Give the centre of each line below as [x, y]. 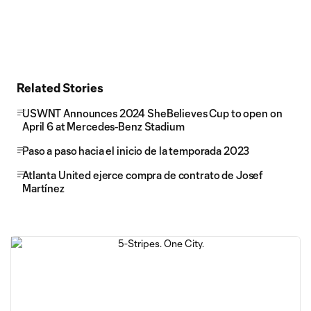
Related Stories [60, 87]
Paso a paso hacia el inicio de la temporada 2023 [136, 151]
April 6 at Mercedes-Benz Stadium [103, 126]
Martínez [43, 188]
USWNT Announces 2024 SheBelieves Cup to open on [152, 113]
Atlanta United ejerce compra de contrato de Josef [143, 175]
